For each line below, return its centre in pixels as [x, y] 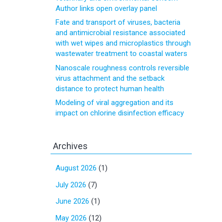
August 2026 [76, 168]
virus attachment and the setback [110, 78]
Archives [70, 146]
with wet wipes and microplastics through [123, 43]
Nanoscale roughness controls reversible [122, 68]
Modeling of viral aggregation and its [114, 103]
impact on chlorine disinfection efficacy [120, 113]
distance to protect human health [110, 88]
